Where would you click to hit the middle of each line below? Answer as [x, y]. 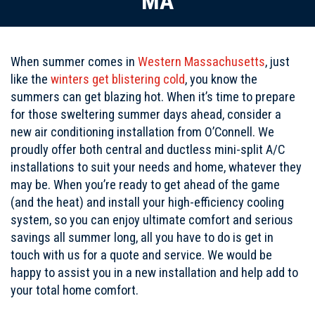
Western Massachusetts [201, 61]
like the [31, 79]
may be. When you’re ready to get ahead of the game [145, 184]
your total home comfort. [75, 290]
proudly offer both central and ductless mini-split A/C [148, 149]
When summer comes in [74, 61]
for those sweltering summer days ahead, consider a [146, 114]
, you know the [221, 79]
